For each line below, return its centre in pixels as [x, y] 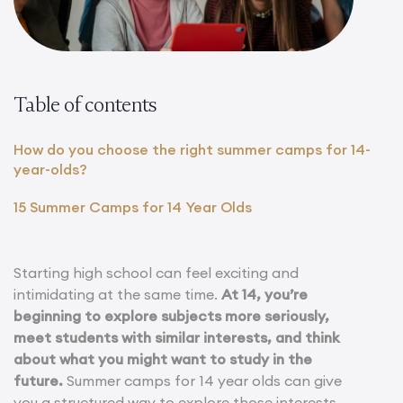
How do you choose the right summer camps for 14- [192, 149]
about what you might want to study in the [163, 358]
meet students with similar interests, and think [177, 337]
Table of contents [85, 104]
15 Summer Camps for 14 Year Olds [134, 206]
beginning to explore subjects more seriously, [171, 315]
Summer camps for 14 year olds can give [202, 380]
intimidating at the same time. [117, 294]
